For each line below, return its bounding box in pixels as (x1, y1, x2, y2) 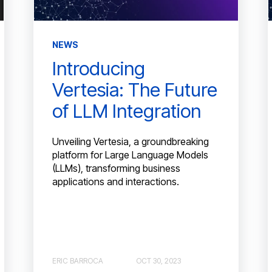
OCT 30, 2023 (135, 256, 181, 265)
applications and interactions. (52, 175, 179, 188)
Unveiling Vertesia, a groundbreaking (52, 135, 209, 148)
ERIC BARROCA (52, 256, 103, 265)
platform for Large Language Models (52, 149, 208, 161)
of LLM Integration (52, 99, 201, 122)
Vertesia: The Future (52, 78, 217, 101)
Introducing (52, 56, 145, 80)
